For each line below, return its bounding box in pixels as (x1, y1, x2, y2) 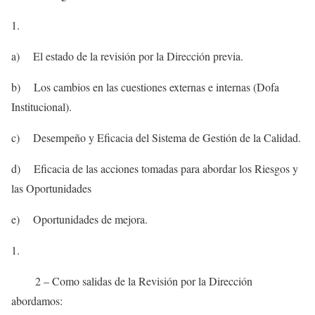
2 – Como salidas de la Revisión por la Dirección (11, 274, 252, 289)
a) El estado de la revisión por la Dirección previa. (11, 49, 243, 64)
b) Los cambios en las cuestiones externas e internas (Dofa (11, 79, 279, 95)
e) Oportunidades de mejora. (11, 212, 148, 227)
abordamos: (11, 293, 63, 309)
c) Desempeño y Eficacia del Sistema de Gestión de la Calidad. (11, 130, 301, 146)
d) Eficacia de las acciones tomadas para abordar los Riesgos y (11, 161, 298, 176)
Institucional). (11, 99, 72, 115)
